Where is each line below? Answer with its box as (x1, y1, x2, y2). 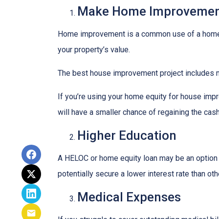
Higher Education (77, 128, 176, 143)
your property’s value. (58, 45, 130, 54)
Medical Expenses (77, 190, 181, 204)
